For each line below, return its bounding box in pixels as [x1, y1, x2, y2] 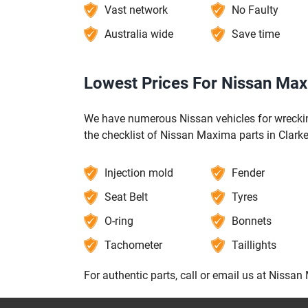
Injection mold [104, 166, 173, 180]
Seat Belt [104, 190, 148, 204]
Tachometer [104, 239, 162, 252]
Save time [231, 27, 280, 41]
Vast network [104, 3, 168, 17]
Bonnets [231, 214, 272, 228]
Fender [231, 166, 265, 180]
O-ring [104, 214, 133, 228]
